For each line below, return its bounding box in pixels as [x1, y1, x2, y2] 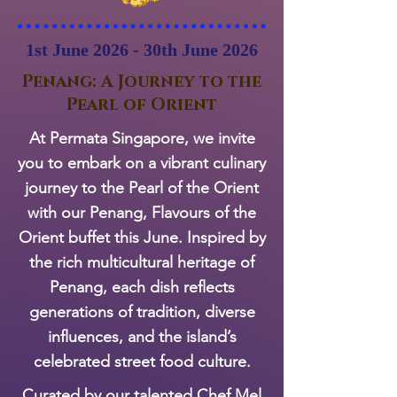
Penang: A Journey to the [22, 70, 261, 93]
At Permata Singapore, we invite [28, 128, 255, 148]
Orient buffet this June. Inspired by [18, 227, 266, 247]
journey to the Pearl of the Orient [25, 177, 259, 198]
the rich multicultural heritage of [29, 252, 254, 272]
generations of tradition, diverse [28, 301, 255, 322]
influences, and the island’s [47, 326, 237, 346]
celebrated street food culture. [33, 351, 251, 371]
